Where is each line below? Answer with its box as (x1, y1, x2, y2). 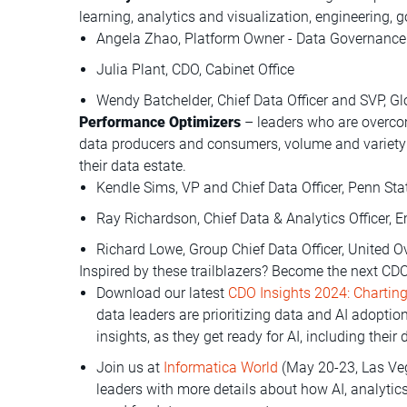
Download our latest (96, 283, 229, 302)
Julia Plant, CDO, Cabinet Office (96, 60, 295, 78)
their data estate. (79, 156, 187, 174)
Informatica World (164, 358, 279, 376)
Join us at (96, 358, 164, 376)
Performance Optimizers (79, 113, 242, 131)
